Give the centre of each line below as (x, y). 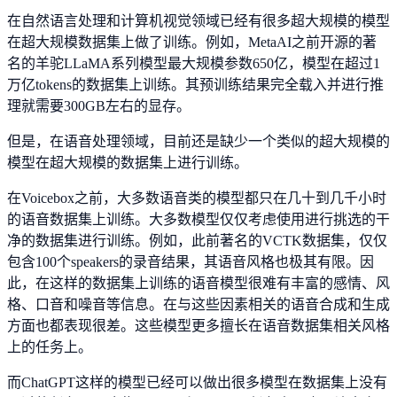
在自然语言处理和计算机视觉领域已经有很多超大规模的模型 (198, 21)
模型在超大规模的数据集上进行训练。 (128, 163)
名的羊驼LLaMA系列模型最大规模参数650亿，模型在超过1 (194, 64)
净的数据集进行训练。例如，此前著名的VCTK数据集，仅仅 (197, 241)
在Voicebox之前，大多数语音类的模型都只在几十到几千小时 (197, 198)
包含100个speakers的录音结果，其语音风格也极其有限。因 (191, 262)
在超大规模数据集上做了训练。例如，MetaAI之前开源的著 (192, 43)
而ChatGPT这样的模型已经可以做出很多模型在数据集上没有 (197, 383)
